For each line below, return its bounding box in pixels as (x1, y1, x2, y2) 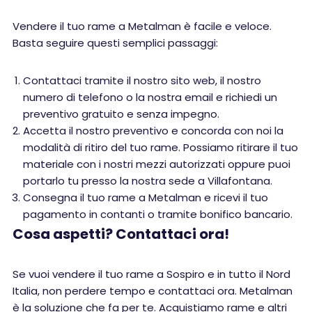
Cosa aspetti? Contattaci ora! (13, 224, 229, 244)
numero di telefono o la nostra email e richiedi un (23, 90, 277, 104)
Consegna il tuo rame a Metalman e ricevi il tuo (23, 190, 268, 205)
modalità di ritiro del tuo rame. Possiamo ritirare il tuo (23, 140, 298, 155)
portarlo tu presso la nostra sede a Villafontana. (23, 173, 272, 188)
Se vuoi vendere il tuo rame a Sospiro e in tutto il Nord (13, 267, 290, 281)
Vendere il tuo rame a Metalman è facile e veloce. (13, 19, 272, 33)
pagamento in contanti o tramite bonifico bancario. (23, 207, 292, 221)
